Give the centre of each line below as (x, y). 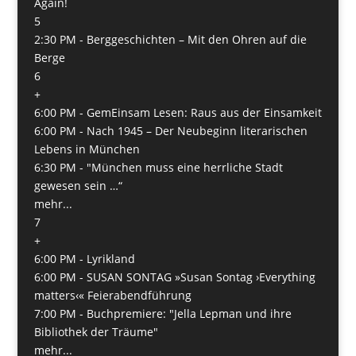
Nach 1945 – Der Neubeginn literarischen (197, 130)
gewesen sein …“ (78, 185)
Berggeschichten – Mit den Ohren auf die (196, 39)
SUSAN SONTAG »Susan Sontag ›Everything (201, 277)
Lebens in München (87, 149)
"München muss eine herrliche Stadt (184, 167)
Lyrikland (110, 258)
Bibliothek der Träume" (96, 331)
